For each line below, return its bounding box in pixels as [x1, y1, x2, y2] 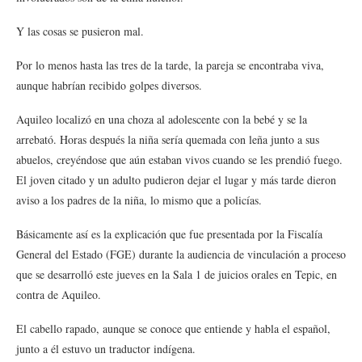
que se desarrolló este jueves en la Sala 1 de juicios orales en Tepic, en [16, 267, 337, 282]
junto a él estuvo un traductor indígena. [16, 341, 196, 356]
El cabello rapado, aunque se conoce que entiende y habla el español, [16, 321, 330, 336]
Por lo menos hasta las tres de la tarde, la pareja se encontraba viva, [16, 57, 324, 73]
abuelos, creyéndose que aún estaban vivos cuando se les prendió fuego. [16, 152, 343, 167]
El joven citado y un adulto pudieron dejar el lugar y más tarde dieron [16, 172, 336, 187]
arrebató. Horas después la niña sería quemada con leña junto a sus [16, 132, 319, 147]
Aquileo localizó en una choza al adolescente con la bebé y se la [16, 112, 307, 127]
